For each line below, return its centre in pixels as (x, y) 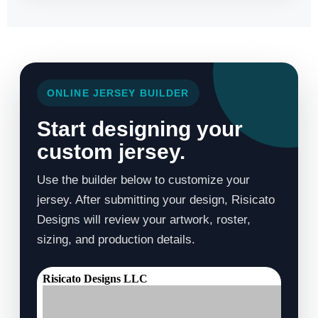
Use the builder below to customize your (143, 180)
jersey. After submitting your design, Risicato (156, 200)
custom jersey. (111, 152)
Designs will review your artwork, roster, (144, 220)
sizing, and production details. (116, 240)
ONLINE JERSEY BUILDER (118, 93)
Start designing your (140, 129)
